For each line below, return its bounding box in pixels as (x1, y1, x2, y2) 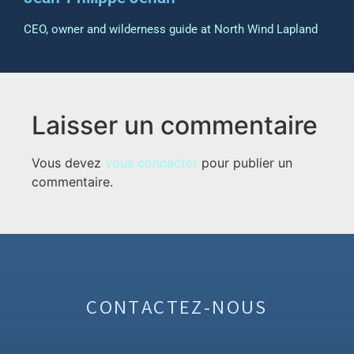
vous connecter (105, 154, 198, 171)
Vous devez (32, 154, 105, 171)
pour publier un (198, 154, 292, 171)
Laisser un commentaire (32, 109, 318, 141)
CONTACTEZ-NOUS (86, 294, 268, 321)
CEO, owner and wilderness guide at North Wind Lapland (24, 21, 318, 36)
